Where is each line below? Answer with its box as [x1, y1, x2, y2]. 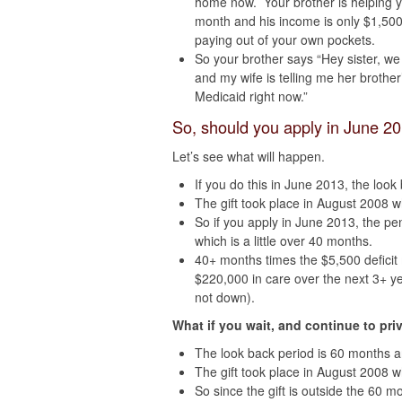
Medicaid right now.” [195, 87, 308, 105]
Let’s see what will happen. [172, 147, 325, 165]
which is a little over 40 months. [195, 232, 372, 249]
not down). [195, 288, 255, 306]
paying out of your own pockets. [195, 31, 375, 48]
